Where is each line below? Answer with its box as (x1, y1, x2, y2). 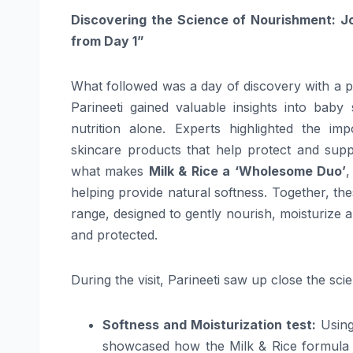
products (127, 142, 181, 158)
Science (176, 12, 229, 28)
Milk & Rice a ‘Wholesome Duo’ (148, 163, 347, 180)
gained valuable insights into (123, 99, 314, 116)
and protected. (71, 227, 158, 243)
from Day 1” (71, 33, 144, 50)
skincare (71, 142, 128, 158)
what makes (71, 163, 149, 180)
